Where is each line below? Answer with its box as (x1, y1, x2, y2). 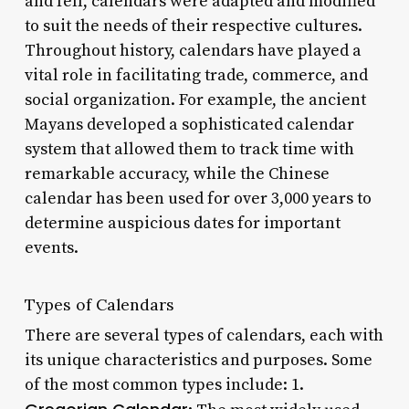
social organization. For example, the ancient (24, 89, 366, 110)
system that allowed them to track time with (24, 138, 354, 160)
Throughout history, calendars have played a (24, 39, 362, 61)
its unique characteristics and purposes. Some (24, 349, 372, 371)
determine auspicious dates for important (24, 212, 341, 234)
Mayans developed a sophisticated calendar (24, 113, 354, 135)
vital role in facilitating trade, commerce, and (24, 64, 368, 86)
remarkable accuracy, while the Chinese (24, 163, 330, 184)
